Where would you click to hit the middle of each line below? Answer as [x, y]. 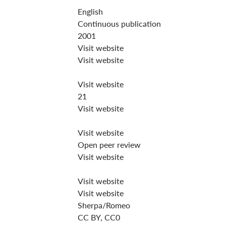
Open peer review [109, 145]
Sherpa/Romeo [104, 205]
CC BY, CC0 [99, 217]
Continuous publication [119, 23]
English [90, 11]
